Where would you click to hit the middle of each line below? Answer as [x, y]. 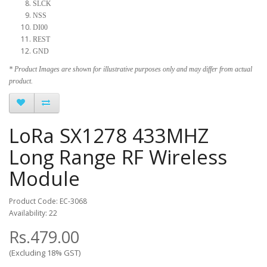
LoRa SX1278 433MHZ [109, 135]
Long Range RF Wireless [118, 157]
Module [44, 178]
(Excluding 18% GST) [45, 252]
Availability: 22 [33, 213]
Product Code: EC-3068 [48, 201]
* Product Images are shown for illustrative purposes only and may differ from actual [131, 69]
